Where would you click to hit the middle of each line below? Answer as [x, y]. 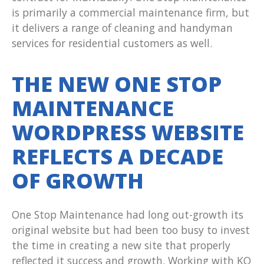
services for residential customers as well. [112, 43]
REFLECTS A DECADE [118, 157]
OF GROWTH [78, 181]
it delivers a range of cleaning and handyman [122, 28]
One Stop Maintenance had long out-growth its [128, 215]
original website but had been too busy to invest [131, 230]
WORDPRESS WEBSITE [128, 133]
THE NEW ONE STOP [117, 84]
